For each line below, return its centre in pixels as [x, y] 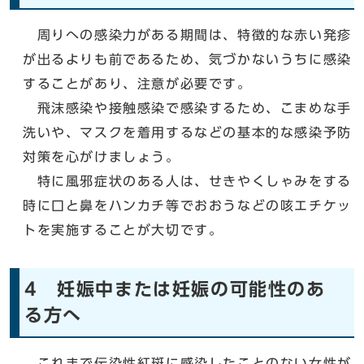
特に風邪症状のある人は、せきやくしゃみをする [187, 181]
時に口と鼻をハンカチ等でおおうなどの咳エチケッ [187, 205]
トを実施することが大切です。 [123, 230]
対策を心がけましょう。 [102, 156]
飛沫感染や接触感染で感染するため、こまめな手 [187, 108]
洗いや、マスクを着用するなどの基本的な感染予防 [187, 132]
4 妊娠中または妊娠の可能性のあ [175, 289]
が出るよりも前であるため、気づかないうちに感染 [187, 59]
